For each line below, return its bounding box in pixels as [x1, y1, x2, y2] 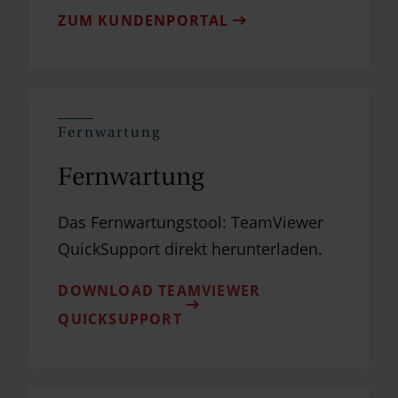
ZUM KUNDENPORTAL [58, 10, 229, 30]
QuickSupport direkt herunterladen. [58, 237, 323, 259]
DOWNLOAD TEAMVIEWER [58, 280, 261, 300]
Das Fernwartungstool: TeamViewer [58, 211, 324, 233]
